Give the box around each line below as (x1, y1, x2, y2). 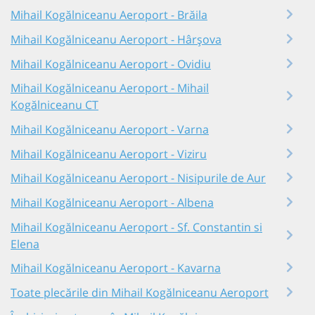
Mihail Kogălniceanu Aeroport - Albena (11, 194, 214, 210)
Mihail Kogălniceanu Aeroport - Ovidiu (11, 56, 211, 72)
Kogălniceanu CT (11, 97, 98, 113)
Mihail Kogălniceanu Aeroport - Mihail (11, 80, 209, 96)
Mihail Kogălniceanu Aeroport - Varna (11, 121, 209, 137)
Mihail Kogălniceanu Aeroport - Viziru (11, 146, 207, 162)
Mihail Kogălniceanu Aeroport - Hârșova (11, 32, 221, 48)
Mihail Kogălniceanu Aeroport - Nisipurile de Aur (11, 170, 266, 186)
